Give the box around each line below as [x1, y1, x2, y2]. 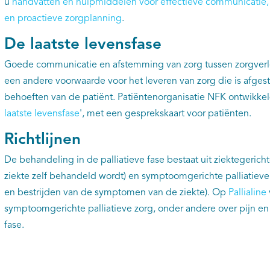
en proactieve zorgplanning [4, 14, 122, 24]
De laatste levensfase [4, 37, 162, 52]
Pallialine [228, 188, 266, 198]
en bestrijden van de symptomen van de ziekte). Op [4, 188, 228, 198]
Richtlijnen [4, 132, 81, 148]
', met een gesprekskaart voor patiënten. [79, 109, 251, 119]
